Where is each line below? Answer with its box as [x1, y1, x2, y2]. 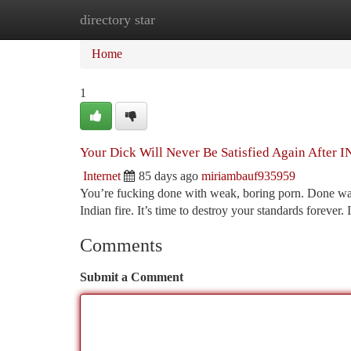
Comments [80, 235, 162, 255]
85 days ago [139, 169, 198, 183]
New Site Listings [157, 13, 246, 26]
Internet [83, 169, 121, 183]
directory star [80, 12, 155, 27]
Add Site [270, 13, 313, 26]
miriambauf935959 [201, 169, 295, 183]
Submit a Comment [80, 270, 183, 284]
